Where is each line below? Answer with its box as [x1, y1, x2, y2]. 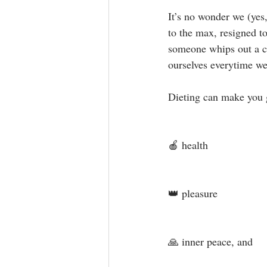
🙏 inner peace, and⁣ [168, 234, 253, 249]
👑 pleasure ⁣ [168, 186, 221, 200]
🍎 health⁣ [168, 138, 208, 152]
